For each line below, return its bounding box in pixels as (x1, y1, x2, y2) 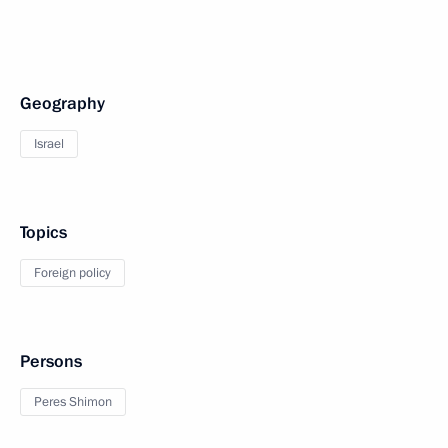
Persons (20, 350, 82, 373)
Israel (34, 135, 64, 153)
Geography (20, 92, 105, 115)
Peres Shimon (34, 393, 112, 411)
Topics (20, 221, 67, 244)
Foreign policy (34, 264, 111, 282)
